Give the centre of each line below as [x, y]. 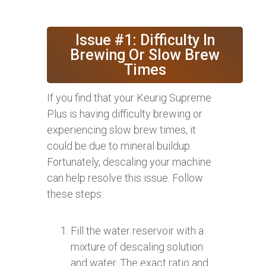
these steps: [75, 194]
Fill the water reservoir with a [137, 230]
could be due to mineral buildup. [119, 145]
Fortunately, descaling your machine [129, 161]
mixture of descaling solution [137, 246]
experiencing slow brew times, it [121, 129]
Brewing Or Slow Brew [145, 55]
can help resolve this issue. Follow [125, 178]
